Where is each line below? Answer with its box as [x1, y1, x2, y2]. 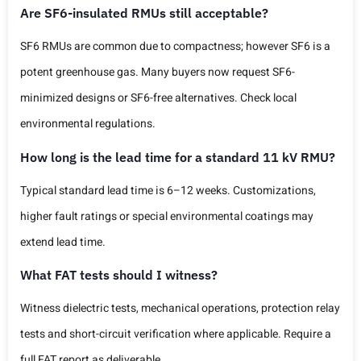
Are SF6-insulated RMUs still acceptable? [20, 5, 268, 22]
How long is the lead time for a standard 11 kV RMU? [20, 148, 335, 165]
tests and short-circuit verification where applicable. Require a [20, 325, 331, 342]
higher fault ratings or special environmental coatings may [20, 207, 313, 225]
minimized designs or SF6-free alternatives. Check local [20, 89, 297, 107]
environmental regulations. [20, 115, 156, 133]
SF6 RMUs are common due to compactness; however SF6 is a [20, 38, 330, 56]
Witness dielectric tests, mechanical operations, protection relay [20, 299, 340, 317]
